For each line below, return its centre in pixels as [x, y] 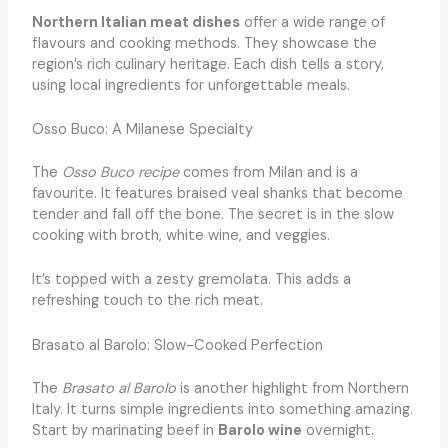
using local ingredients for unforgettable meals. [190, 85]
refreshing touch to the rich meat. [147, 301]
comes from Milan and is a [268, 172]
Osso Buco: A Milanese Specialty [142, 130]
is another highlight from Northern [292, 388]
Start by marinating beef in [124, 430]
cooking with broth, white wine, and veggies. [180, 235]
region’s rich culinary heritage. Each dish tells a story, [207, 64]
